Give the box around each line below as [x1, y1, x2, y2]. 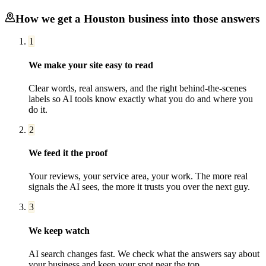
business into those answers [125, 12, 259, 25]
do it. [28, 104, 47, 115]
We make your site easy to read [28, 59, 153, 70]
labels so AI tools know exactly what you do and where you [28, 93, 253, 104]
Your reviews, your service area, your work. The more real [28, 171, 248, 182]
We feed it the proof [28, 148, 107, 159]
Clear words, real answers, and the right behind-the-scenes [28, 83, 246, 93]
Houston [84, 12, 125, 25]
